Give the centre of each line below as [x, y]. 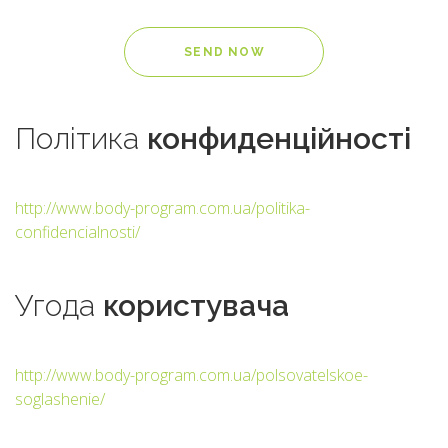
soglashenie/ [60, 398]
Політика [77, 138]
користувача [196, 305]
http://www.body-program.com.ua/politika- [162, 207]
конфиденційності [279, 138]
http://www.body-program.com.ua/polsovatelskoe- [191, 374]
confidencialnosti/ [77, 231]
